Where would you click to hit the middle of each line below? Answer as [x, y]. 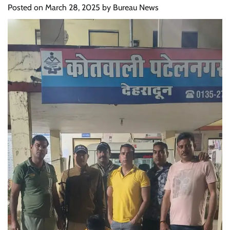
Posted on [26, 7]
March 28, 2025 [73, 7]
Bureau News [136, 7]
